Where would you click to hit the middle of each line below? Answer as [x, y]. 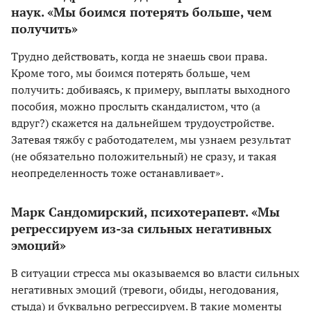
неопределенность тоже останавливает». [117, 173]
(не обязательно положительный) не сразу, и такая [144, 157]
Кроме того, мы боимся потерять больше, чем [131, 73]
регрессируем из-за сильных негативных [141, 229]
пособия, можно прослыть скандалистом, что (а [136, 107]
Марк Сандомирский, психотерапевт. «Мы [145, 212]
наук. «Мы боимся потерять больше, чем [141, 12]
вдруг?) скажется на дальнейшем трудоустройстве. [142, 123]
